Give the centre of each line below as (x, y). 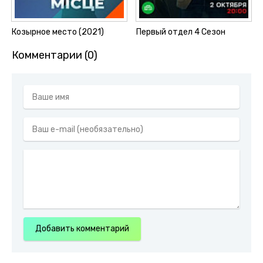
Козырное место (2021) (58, 32)
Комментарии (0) (55, 55)
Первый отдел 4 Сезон (181, 32)
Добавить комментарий (82, 229)
